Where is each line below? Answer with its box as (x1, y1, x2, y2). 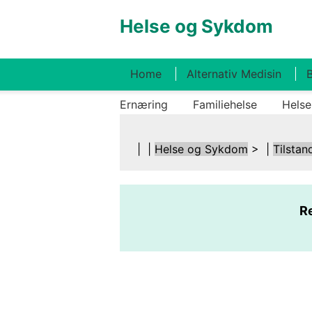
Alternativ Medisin (187, 67, 281, 81)
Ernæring (120, 97, 168, 111)
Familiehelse (193, 97, 257, 111)
